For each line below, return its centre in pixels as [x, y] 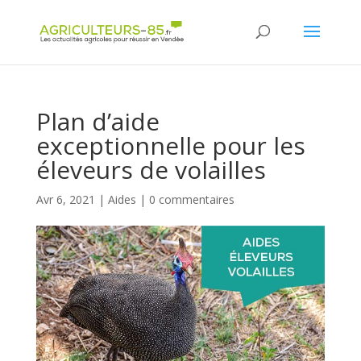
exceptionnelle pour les [170, 145]
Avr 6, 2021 [65, 199]
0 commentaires [191, 199]
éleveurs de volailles [151, 170]
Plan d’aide [98, 121]
